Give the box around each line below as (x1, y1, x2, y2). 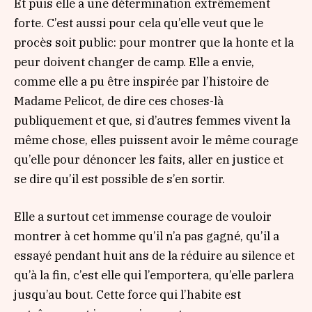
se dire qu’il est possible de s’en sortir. (14, 171, 225, 187)
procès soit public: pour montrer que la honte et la (14, 35, 294, 51)
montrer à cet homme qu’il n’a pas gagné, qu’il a (14, 228, 279, 244)
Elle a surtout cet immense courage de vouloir (14, 209, 272, 225)
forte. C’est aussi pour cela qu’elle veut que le (14, 15, 263, 31)
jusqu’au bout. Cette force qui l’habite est (14, 287, 241, 303)
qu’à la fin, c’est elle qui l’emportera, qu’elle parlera (14, 267, 294, 283)
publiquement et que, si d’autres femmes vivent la (14, 113, 290, 129)
